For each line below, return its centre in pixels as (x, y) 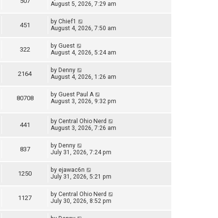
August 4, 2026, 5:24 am (83, 52)
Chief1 (67, 21)
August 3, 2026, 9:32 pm (83, 101)
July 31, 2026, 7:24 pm (81, 153)
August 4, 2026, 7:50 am (83, 28)
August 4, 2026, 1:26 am (83, 77)
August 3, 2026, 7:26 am (83, 128)
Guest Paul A (76, 94)
